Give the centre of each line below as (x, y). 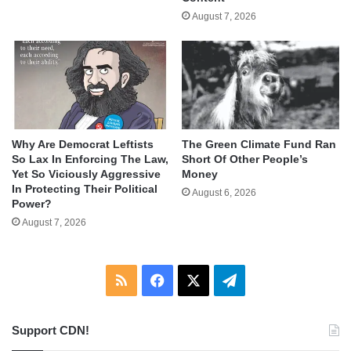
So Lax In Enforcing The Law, (90, 159)
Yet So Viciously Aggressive (86, 174)
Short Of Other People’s (245, 159)
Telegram (265, 279)
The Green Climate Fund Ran (259, 144)
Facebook (195, 279)
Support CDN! (51, 330)
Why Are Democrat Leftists (83, 144)
